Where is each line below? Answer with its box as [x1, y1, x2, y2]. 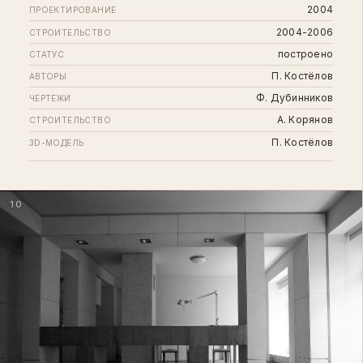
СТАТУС [28, 49, 65, 59]
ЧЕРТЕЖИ [28, 93, 71, 104]
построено [277, 47, 334, 60]
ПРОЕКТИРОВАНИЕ [28, 5, 117, 15]
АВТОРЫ [28, 71, 67, 82]
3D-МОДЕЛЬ [28, 137, 84, 147]
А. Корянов [276, 113, 334, 126]
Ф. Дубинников [255, 92, 334, 105]
